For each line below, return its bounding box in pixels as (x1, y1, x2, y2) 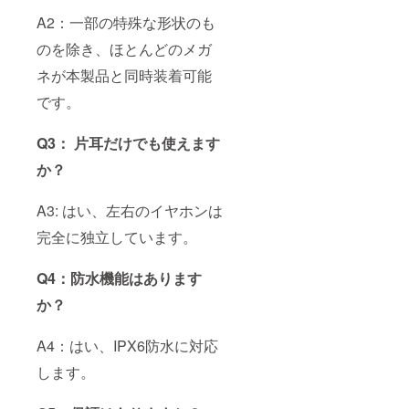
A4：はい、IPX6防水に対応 (37, 335, 218, 357)
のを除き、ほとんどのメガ (37, 38, 212, 60)
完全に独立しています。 (37, 226, 197, 248)
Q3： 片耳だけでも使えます (37, 132, 220, 154)
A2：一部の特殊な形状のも (37, 12, 215, 34)
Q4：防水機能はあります (37, 267, 202, 289)
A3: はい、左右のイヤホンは (37, 200, 223, 222)
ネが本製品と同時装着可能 (37, 65, 212, 87)
